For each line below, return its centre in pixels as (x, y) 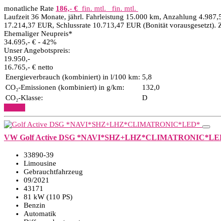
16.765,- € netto (29, 67)
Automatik (40, 214)
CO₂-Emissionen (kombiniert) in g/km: (65, 87)
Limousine (40, 163)
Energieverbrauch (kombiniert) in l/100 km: (73, 77)
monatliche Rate (29, 8)
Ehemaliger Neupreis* (38, 34)
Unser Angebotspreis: (37, 50)
